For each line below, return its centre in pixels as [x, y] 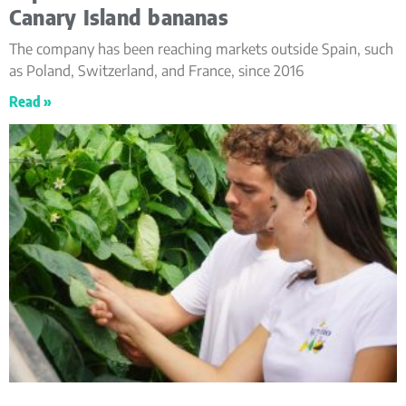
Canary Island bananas [119, 16]
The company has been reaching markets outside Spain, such [201, 48]
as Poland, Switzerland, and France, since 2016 [156, 70]
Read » [30, 101]
